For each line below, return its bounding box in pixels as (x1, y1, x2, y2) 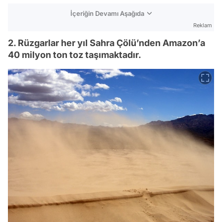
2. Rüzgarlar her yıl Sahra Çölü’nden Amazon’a (8, 38, 205, 48)
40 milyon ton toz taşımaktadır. (8, 50, 141, 60)
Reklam (193, 22, 212, 29)
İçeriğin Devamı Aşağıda (70, 9, 144, 17)
